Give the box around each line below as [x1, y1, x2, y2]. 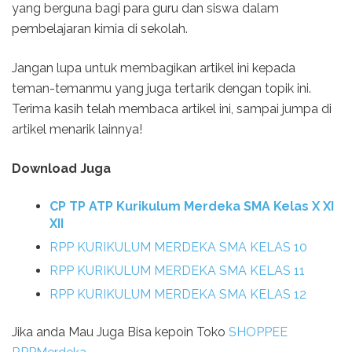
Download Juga [12, 161, 114, 177]
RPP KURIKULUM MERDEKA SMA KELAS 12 [49, 287, 306, 302]
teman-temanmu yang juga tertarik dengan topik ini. [12, 81, 311, 97]
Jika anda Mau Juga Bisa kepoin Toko [12, 324, 229, 340]
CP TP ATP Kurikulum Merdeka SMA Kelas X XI [49, 199, 334, 214]
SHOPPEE [229, 324, 288, 340]
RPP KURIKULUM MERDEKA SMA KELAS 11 [49, 263, 305, 279]
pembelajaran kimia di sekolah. [12, 21, 188, 37]
